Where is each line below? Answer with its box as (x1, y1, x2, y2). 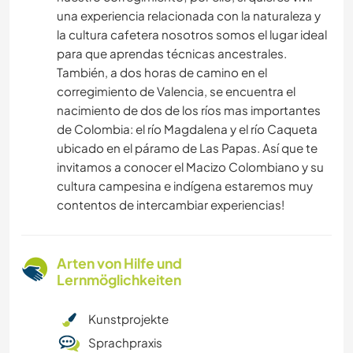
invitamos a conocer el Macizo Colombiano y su (57, 159, 324, 175)
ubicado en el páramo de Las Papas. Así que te (57, 140, 318, 156)
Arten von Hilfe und (57, 255, 182, 273)
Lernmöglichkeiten (57, 271, 181, 289)
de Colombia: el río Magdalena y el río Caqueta (57, 121, 318, 137)
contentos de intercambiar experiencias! (57, 197, 284, 213)
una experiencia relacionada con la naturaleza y (57, 8, 321, 24)
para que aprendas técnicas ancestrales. (57, 46, 287, 61)
